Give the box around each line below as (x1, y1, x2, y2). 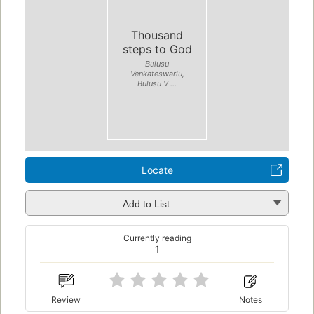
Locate (141, 164, 173, 177)
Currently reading (123, 233, 191, 244)
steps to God (122, 41, 192, 56)
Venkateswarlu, (130, 68, 184, 78)
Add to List (122, 198, 170, 210)
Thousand (131, 27, 183, 42)
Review (51, 294, 81, 305)
